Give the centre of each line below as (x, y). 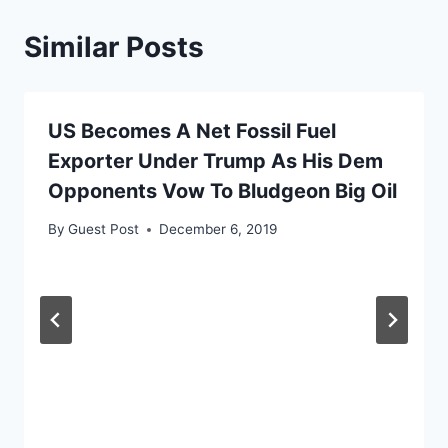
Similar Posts (114, 46)
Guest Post (104, 229)
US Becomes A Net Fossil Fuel (192, 130)
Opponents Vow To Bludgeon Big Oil (222, 190)
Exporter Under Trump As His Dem (215, 160)
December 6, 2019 (218, 229)
